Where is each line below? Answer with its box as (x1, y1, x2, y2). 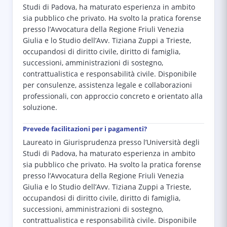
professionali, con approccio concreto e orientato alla (23, 92, 203, 101)
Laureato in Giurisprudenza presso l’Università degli (23, 138, 200, 147)
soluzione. (23, 103, 57, 112)
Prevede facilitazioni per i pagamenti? (23, 124, 147, 133)
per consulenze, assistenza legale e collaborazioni (23, 81, 192, 90)
